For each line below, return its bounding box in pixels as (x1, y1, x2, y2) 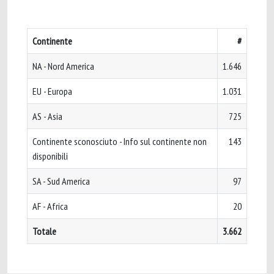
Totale (32, 225, 56, 237)
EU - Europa (32, 85, 72, 97)
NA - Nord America (32, 60, 94, 72)
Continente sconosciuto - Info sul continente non (32, 135, 207, 147)
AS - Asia (32, 110, 62, 122)
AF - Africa (32, 200, 68, 212)
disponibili (32, 150, 68, 162)
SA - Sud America (32, 175, 90, 187)
